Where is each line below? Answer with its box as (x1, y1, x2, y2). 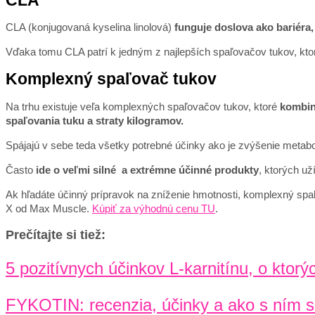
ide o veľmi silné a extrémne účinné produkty (33, 163, 259, 176)
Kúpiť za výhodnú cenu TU (92, 202, 215, 214)
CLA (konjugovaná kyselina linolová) (6, 21, 174, 34)
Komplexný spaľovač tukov (6, 70, 217, 88)
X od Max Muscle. (6, 202, 92, 214)
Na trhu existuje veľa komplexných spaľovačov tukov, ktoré (6, 100, 280, 112)
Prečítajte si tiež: (6, 228, 105, 243)
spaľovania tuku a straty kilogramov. (6, 114, 184, 127)
